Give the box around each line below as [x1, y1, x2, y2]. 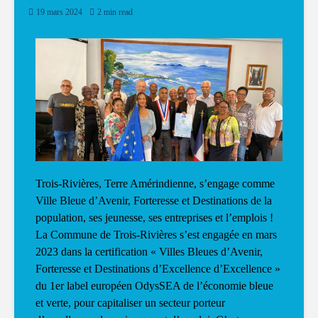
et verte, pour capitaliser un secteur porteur [35, 297, 225, 309]
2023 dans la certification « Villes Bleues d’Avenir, [35, 246, 263, 258]
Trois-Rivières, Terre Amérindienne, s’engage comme [35, 177, 275, 190]
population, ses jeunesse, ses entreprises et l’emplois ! [35, 212, 273, 224]
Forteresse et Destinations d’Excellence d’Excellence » [35, 263, 280, 275]
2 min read [97, 7, 133, 18]
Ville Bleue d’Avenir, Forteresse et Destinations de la [35, 194, 272, 207]
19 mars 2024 [36, 7, 82, 18]
